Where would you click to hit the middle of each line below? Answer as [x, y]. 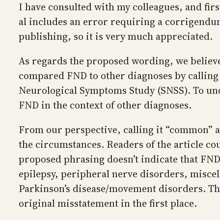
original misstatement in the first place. [108, 204]
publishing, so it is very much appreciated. [116, 37]
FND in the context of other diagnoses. [105, 105]
